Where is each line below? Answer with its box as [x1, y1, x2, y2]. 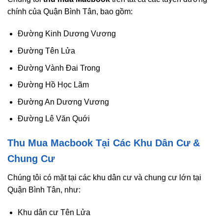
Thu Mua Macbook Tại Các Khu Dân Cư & [7, 137, 200, 149]
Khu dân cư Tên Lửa [17, 208, 90, 217]
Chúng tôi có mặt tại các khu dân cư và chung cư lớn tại [7, 173, 201, 182]
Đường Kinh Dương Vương [17, 29, 116, 38]
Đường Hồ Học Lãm [17, 81, 89, 89]
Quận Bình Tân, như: [7, 186, 81, 194]
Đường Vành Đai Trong [17, 63, 100, 72]
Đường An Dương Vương [17, 97, 109, 106]
